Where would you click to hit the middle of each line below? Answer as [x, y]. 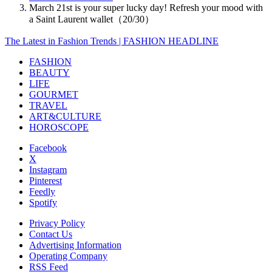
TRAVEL [48, 105]
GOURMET [54, 94]
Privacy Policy [57, 223]
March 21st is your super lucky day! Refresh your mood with [146, 7]
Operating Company [68, 256]
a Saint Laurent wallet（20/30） [92, 19]
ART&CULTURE [65, 116]
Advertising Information [75, 245]
